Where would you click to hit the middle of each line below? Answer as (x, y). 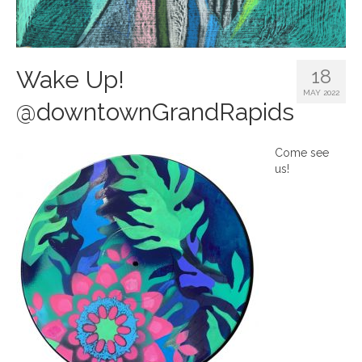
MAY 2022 (321, 93)
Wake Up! (70, 80)
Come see (302, 153)
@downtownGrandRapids (155, 112)
